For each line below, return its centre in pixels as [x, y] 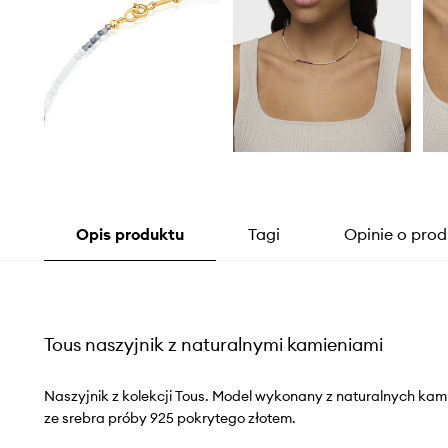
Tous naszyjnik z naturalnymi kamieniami [213, 344]
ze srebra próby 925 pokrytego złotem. [169, 417]
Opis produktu [129, 233]
